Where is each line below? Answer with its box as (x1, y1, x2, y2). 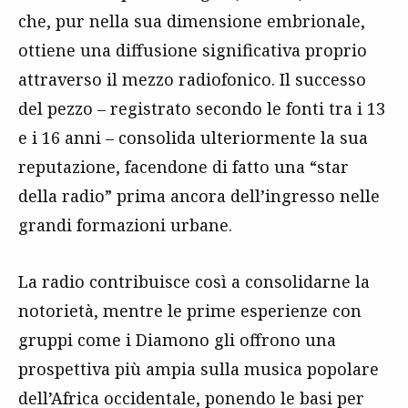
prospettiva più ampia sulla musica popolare (18, 357, 379, 380)
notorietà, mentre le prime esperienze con (18, 299, 362, 321)
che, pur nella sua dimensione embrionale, (18, 9, 365, 32)
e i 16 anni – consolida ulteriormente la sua (18, 126, 368, 148)
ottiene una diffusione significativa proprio (18, 38, 367, 61)
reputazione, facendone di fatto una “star (18, 155, 349, 178)
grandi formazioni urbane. (18, 213, 232, 236)
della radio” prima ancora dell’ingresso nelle (18, 184, 380, 207)
